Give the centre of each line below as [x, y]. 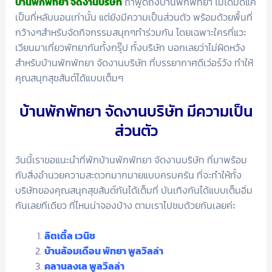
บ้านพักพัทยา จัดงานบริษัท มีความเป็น [136, 111]
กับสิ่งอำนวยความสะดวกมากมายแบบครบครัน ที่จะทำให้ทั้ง [128, 175]
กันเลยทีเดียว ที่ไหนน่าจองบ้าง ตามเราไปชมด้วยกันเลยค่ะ [125, 205]
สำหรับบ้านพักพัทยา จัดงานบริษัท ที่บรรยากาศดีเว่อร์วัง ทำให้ [134, 62]
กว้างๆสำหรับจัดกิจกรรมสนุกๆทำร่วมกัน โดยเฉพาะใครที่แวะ [131, 32]
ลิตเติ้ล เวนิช [70, 236]
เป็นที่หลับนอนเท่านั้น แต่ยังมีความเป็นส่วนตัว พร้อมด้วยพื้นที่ [134, 17]
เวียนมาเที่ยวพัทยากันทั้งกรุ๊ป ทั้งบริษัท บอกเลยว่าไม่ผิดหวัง [130, 47]
